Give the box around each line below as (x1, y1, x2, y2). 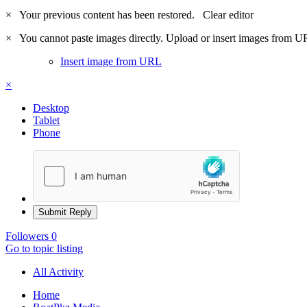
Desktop (33, 101, 69, 114)
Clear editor (203, 8, 254, 21)
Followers (5, 230, 49, 242)
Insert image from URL (60, 55, 162, 67)
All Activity (33, 265, 84, 278)
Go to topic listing (5, 242, 83, 254)
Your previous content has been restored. (14, 8, 203, 21)
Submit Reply (38, 206, 92, 217)
